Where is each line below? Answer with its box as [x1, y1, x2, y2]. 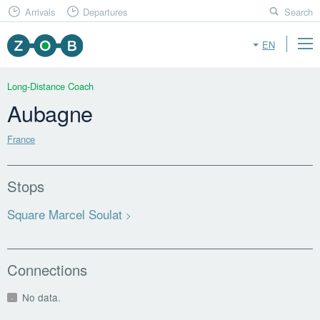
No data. [21, 289, 61, 304]
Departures [83, 4, 128, 19]
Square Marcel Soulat [7, 205, 123, 224]
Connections [7, 259, 88, 281]
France [7, 131, 36, 146]
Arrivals [24, 4, 55, 19]
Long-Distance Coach [7, 79, 94, 94]
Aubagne [7, 96, 94, 129]
